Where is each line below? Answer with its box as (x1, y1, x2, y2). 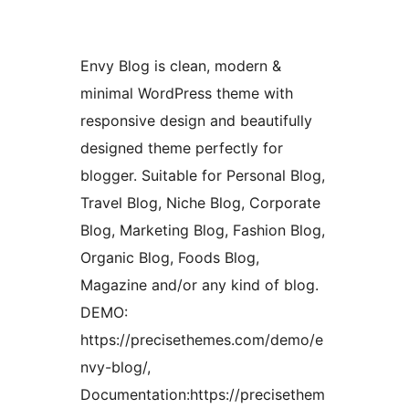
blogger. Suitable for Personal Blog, (80, 166, 325, 185)
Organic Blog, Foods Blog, (80, 248, 259, 267)
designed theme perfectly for (80, 139, 283, 158)
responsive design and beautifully (80, 111, 312, 131)
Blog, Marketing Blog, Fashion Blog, (80, 221, 325, 240)
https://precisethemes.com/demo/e (80, 330, 323, 350)
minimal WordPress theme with (80, 84, 293, 103)
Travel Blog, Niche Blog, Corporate (80, 194, 320, 213)
